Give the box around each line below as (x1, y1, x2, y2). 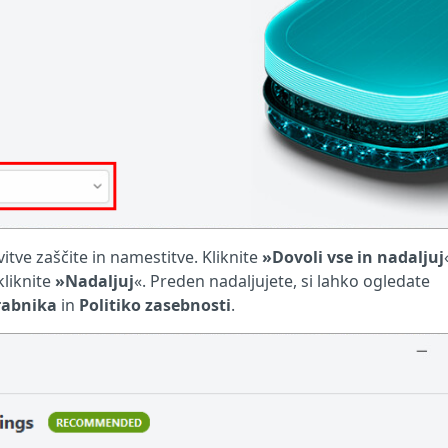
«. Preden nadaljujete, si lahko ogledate (134, 269, 430, 292)
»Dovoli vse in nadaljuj (262, 245, 444, 268)
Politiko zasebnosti (79, 293, 231, 316)
